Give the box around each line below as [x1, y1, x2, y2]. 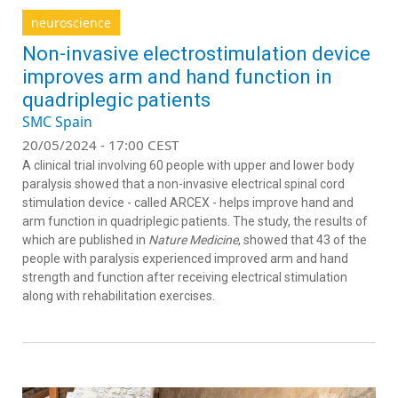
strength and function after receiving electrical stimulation [22, 269, 347, 284]
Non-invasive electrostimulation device [22, 42, 370, 65]
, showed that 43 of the [238, 232, 367, 247]
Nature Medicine [148, 232, 238, 247]
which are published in [22, 232, 148, 247]
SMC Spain [22, 111, 92, 131]
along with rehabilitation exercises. [22, 288, 220, 303]
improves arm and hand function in [22, 65, 332, 88]
